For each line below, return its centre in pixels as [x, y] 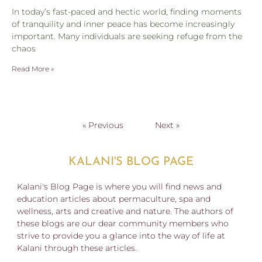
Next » [167, 125]
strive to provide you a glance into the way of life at [121, 235]
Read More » [33, 68]
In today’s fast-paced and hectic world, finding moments [127, 11]
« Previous [103, 125]
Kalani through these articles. [77, 248]
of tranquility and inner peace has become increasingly [123, 24]
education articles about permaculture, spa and [114, 199]
